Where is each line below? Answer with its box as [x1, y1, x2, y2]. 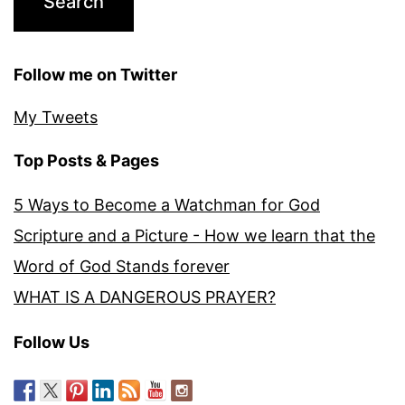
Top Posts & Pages [14, 150, 159, 170]
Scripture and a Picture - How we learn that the [14, 225, 375, 245]
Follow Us [14, 332, 89, 352]
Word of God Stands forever [14, 256, 230, 276]
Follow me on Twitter [14, 64, 177, 84]
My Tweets [14, 107, 98, 127]
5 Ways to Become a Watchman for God [14, 194, 320, 214]
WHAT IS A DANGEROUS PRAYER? [14, 287, 276, 306]
